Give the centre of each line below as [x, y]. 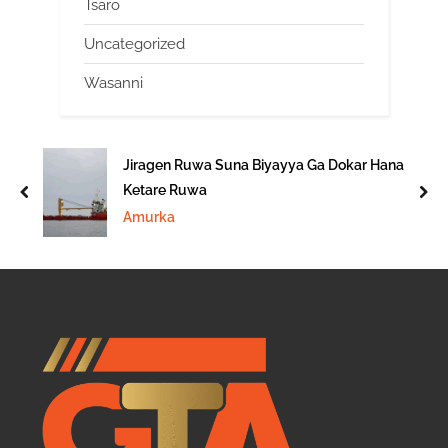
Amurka [149, 216]
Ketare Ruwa [165, 190]
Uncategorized [134, 44]
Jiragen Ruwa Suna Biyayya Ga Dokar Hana [264, 165]
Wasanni [113, 83]
